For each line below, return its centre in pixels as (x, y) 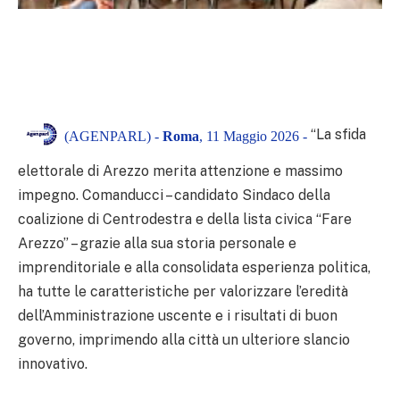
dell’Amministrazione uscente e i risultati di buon (178, 316)
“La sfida (338, 135)
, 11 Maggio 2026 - (253, 136)
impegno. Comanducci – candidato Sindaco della (174, 196)
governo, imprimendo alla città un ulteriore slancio (184, 340)
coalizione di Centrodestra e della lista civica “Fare (185, 220)
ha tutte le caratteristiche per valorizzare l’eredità (183, 292)
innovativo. (53, 364)
